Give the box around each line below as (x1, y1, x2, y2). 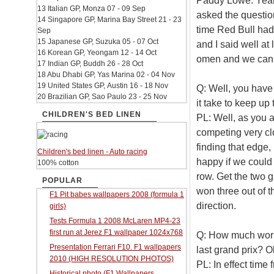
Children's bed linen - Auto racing (37, 147, 147, 156)
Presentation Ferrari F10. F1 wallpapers (50, 243, 181, 251)
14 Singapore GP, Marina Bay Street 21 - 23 (37, 15, 182, 24)
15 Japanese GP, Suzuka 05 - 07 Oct (37, 37, 158, 46)
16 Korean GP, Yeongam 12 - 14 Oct (37, 48, 157, 57)
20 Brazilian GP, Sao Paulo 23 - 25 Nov (37, 92, 167, 101)
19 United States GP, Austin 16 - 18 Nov (37, 81, 168, 90)
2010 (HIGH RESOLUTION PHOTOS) (50, 254, 174, 263)
